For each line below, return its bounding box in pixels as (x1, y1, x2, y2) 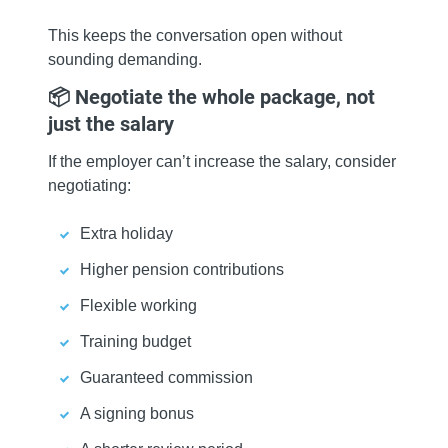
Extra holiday (80, 225, 173, 243)
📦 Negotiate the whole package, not (48, 85, 375, 110)
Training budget (80, 333, 191, 351)
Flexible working (80, 297, 197, 315)
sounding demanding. (48, 51, 202, 69)
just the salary (48, 112, 174, 137)
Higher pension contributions (80, 261, 284, 279)
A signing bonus (80, 405, 194, 423)
